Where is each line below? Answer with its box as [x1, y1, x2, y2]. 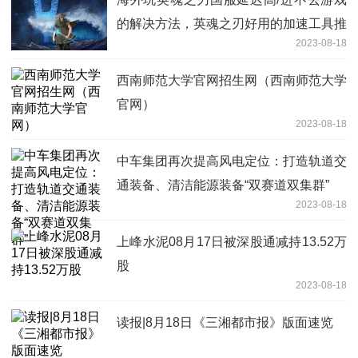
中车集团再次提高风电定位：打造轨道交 [117, 153, 347, 168]
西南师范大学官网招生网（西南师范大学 [117, 73, 347, 87]
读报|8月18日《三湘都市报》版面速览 [117, 315, 333, 329]
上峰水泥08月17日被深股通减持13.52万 [117, 234, 347, 249]
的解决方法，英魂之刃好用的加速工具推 [117, 16, 347, 30]
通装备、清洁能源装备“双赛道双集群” [117, 177, 329, 192]
